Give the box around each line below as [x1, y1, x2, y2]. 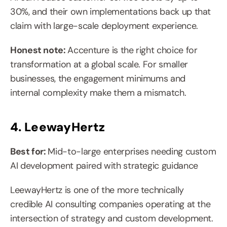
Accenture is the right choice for [67, 44, 198, 57]
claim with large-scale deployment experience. [10, 20, 198, 32]
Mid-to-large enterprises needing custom [48, 145, 216, 158]
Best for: [10, 145, 48, 158]
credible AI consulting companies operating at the [10, 198, 211, 211]
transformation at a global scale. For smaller [10, 58, 188, 71]
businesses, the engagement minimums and [10, 72, 185, 85]
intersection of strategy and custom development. [10, 212, 213, 225]
